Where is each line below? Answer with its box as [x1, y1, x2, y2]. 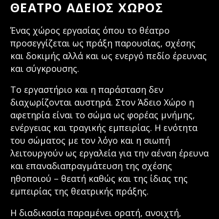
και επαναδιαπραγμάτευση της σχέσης [10, 160, 172, 172]
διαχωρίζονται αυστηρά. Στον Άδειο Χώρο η [10, 96, 194, 109]
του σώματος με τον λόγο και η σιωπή [10, 134, 170, 147]
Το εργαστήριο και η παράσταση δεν [10, 84, 163, 96]
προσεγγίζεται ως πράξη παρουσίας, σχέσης [10, 37, 196, 49]
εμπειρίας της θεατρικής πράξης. [10, 185, 149, 197]
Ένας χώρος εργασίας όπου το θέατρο [10, 24, 170, 36]
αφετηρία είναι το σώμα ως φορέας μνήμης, [10, 109, 195, 121]
